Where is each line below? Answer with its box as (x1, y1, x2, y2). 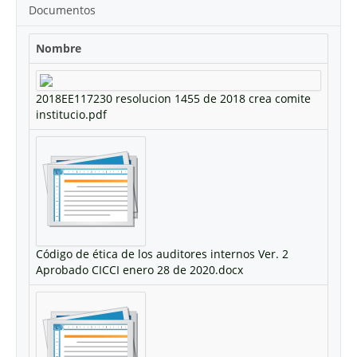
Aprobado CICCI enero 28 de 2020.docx (36, 262, 243, 277)
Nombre (36, 41, 81, 56)
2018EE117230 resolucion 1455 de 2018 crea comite (36, 91, 311, 106)
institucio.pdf (36, 107, 107, 122)
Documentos (29, 2, 96, 18)
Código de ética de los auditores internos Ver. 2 (36, 246, 288, 261)
